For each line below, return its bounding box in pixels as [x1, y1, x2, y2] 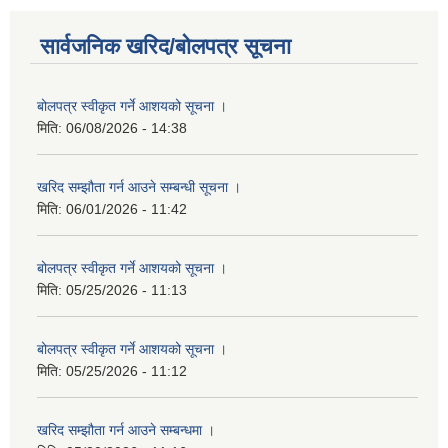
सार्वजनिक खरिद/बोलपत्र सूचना [40, 34, 291, 60]
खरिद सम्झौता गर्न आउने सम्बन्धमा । [37, 422, 215, 439]
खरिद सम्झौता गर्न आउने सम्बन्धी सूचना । [37, 179, 241, 196]
